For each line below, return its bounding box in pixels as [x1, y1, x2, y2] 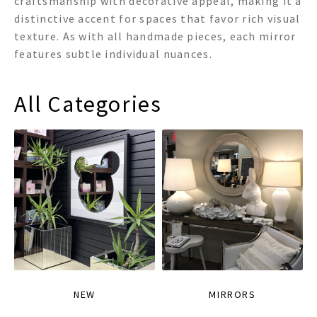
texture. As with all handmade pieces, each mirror [14, 29, 296, 44]
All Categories [14, 90, 162, 119]
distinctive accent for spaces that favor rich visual [14, 11, 301, 26]
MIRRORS [209, 288, 256, 301]
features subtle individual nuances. [14, 47, 212, 62]
